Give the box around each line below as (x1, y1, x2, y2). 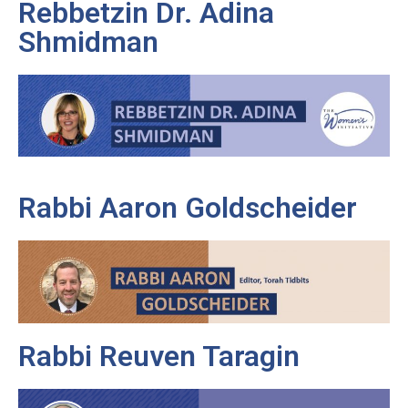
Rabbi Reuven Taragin (18, 338, 300, 373)
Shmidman (18, 25, 158, 59)
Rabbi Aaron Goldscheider (18, 190, 357, 226)
